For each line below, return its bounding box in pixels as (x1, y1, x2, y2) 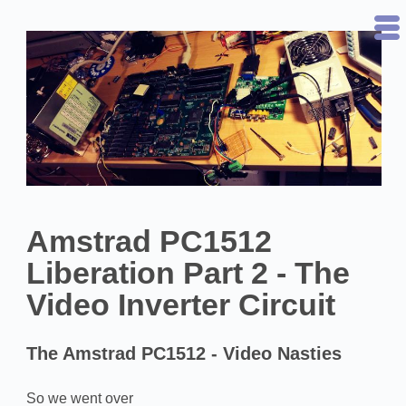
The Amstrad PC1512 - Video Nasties (25, 343, 342, 364)
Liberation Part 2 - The (25, 255, 350, 290)
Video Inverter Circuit (25, 286, 335, 322)
